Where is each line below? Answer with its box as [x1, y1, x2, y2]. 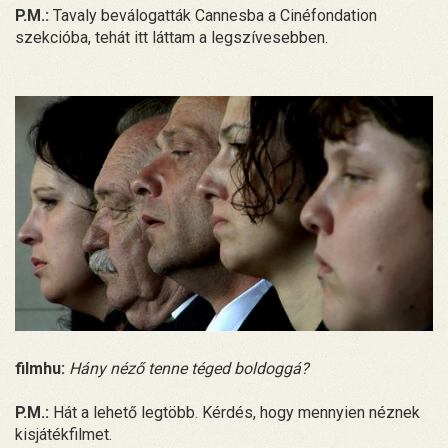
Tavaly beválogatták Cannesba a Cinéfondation [49, 6, 377, 26]
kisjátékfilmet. [15, 425, 112, 445]
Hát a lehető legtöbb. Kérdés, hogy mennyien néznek [49, 403, 420, 423]
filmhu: [15, 359, 65, 379]
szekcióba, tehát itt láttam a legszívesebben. [15, 28, 328, 48]
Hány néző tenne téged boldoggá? [69, 359, 309, 379]
